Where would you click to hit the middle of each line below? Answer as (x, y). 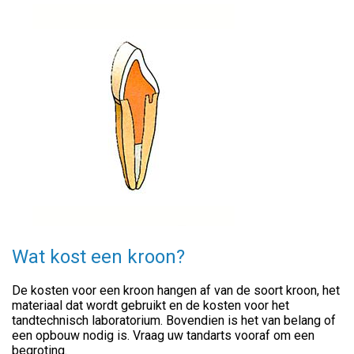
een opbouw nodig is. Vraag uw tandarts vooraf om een (163, 336)
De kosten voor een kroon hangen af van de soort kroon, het (176, 291)
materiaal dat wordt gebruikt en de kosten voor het (151, 306)
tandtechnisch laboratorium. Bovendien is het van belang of (174, 321)
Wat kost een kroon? (98, 257)
